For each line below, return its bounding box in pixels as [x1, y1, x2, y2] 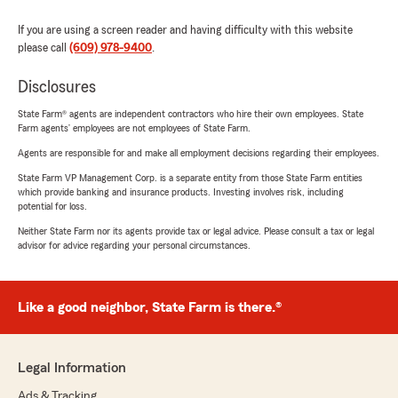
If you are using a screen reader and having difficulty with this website [18, 23, 353, 36]
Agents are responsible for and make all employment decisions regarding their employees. [18, 147, 379, 158]
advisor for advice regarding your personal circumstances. [18, 239, 251, 251]
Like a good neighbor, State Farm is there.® [18, 299, 282, 314]
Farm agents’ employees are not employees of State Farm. [18, 122, 251, 133]
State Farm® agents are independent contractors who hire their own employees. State [18, 107, 363, 119]
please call [18, 41, 69, 54]
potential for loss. [18, 200, 87, 211]
